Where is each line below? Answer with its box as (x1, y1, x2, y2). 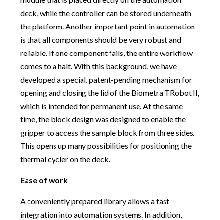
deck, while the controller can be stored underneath (20, 8, 191, 18)
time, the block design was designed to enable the (20, 114, 186, 124)
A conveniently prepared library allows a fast (20, 196, 169, 206)
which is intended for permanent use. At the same (20, 101, 183, 111)
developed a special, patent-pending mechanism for (20, 75, 192, 84)
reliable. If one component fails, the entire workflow (20, 48, 192, 58)
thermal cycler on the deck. (20, 154, 110, 164)
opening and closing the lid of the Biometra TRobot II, (20, 88, 199, 98)
